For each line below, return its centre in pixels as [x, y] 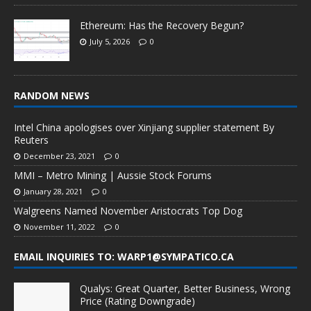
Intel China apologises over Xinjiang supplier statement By [144, 127]
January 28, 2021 [53, 191]
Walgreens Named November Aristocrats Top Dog [128, 211]
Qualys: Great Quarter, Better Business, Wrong [185, 288]
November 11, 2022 [59, 227]
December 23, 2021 [59, 156]
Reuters [31, 140]
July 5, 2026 [110, 41]
